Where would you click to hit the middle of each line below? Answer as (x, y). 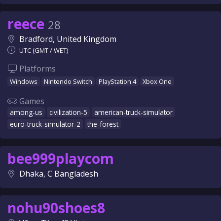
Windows (24, 81)
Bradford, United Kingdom (68, 39)
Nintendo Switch (68, 81)
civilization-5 (68, 112)
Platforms (37, 69)
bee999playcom (61, 158)
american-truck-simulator (133, 112)
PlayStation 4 (117, 81)
